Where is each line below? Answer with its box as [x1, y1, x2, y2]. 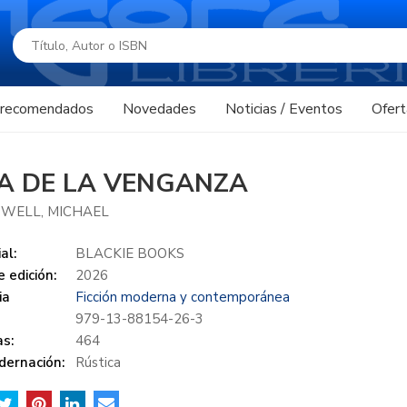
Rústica [74, 353, 121, 372]
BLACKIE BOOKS [74, 244, 184, 263]
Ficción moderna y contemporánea [74, 288, 290, 306]
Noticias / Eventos [225, 99, 342, 119]
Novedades [123, 99, 196, 119]
